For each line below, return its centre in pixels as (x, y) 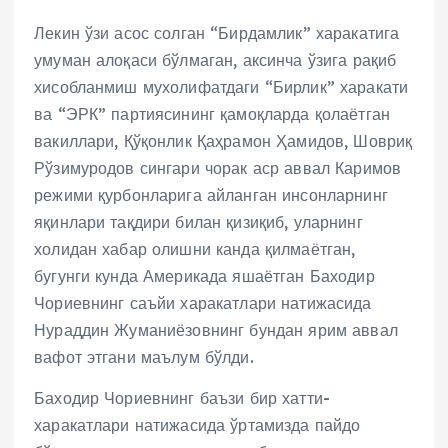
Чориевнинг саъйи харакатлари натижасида (203, 302)
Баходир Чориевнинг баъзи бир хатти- (182, 397)
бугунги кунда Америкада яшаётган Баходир (204, 275)
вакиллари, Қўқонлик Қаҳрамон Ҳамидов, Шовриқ (223, 140)
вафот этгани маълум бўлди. (144, 356)
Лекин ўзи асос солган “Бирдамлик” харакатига (217, 32)
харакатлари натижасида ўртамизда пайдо (197, 424)
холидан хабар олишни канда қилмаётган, (195, 248)
